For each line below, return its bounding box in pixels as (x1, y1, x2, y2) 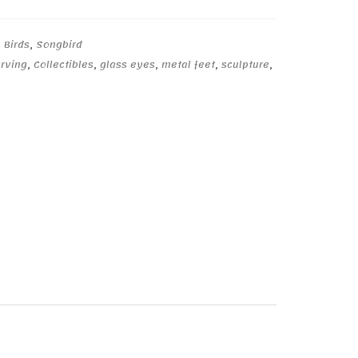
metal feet (161, 56, 215, 74)
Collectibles (33, 56, 93, 74)
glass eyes (99, 56, 155, 74)
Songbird (35, 36, 82, 54)
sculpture (221, 56, 269, 74)
